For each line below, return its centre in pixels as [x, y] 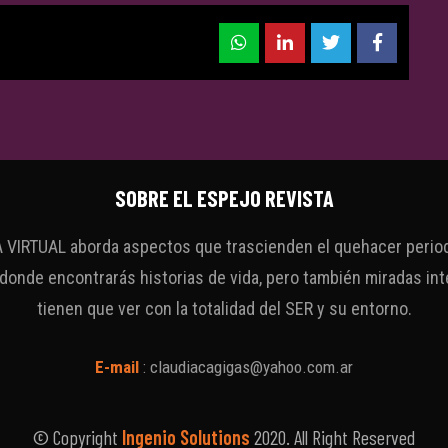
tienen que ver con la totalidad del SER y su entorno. [224, 308]
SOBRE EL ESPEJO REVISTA [224, 198]
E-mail [117, 367]
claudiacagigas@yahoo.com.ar [251, 367]
